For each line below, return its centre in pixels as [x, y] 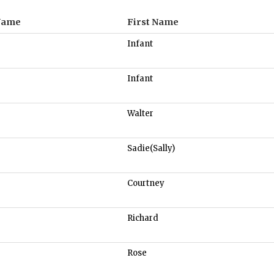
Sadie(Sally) [151, 149]
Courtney [146, 183]
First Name [153, 22]
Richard [143, 218]
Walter [140, 114]
